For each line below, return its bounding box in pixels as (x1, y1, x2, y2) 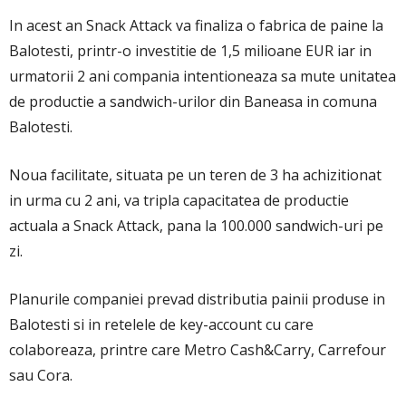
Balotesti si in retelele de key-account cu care (9, 314, 314, 334)
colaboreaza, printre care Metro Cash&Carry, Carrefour (9, 339, 386, 360)
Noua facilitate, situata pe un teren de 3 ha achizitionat (9, 164, 382, 185)
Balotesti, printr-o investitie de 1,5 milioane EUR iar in (9, 40, 372, 61)
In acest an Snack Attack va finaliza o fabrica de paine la (9, 14, 383, 35)
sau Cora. (9, 364, 72, 385)
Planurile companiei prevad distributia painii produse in (9, 288, 385, 309)
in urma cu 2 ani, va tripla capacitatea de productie (9, 189, 349, 210)
